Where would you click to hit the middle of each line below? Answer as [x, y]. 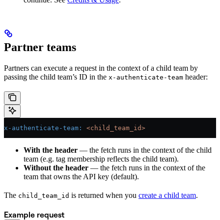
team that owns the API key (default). [81, 176]
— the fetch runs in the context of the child [145, 150]
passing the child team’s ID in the [56, 77]
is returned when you [104, 195]
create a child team [167, 195]
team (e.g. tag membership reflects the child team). [101, 159]
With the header [51, 150]
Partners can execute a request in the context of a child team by [101, 68]
